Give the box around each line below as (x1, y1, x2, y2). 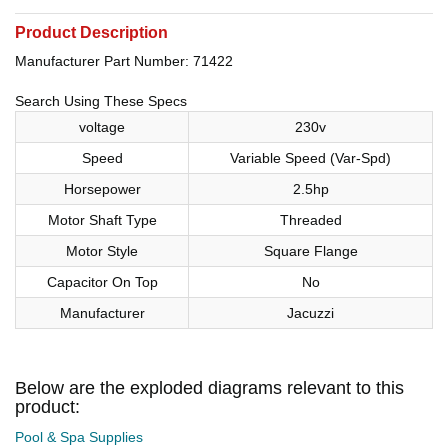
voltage (79, 118, 125, 135)
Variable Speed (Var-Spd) (230, 149, 391, 166)
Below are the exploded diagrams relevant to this (15, 377, 404, 398)
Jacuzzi (287, 304, 334, 321)
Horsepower (63, 180, 141, 197)
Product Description (15, 23, 168, 41)
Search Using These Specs (15, 92, 187, 109)
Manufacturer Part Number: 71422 (15, 52, 233, 69)
